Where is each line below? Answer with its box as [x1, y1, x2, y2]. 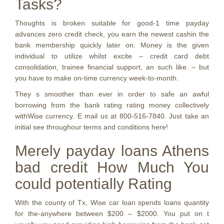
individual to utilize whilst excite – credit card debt [15, 52, 209, 60]
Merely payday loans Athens [15, 142, 209, 159]
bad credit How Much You [15, 159, 209, 175]
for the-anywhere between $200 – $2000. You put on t [15, 209, 209, 217]
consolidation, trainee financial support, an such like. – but [15, 63, 209, 71]
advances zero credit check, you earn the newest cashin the [15, 30, 209, 38]
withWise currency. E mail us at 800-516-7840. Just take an [15, 112, 209, 120]
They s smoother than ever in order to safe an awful [15, 90, 209, 98]
